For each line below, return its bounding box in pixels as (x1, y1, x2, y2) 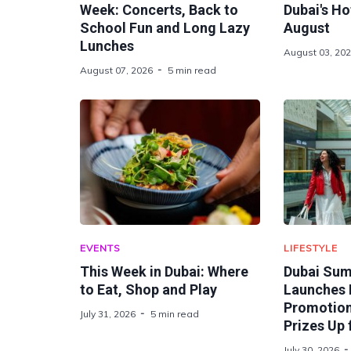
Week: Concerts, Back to (80, 2, 238, 18)
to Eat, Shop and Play (80, 281, 217, 298)
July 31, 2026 (80, 308, 136, 320)
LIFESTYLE (283, 242, 338, 254)
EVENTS (80, 242, 121, 254)
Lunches (80, 38, 134, 54)
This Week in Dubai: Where (80, 263, 248, 280)
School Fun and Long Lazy (80, 20, 250, 36)
